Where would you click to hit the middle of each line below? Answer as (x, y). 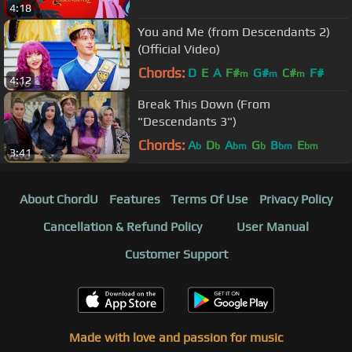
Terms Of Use (210, 200)
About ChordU (59, 200)
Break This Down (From (204, 104)
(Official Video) (179, 49)
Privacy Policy (296, 200)
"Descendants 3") (187, 121)
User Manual (273, 227)
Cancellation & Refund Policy (123, 227)
